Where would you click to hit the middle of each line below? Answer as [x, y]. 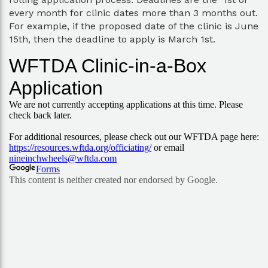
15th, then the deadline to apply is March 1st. [112, 39]
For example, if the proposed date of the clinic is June [134, 26]
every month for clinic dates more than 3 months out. [133, 13]
